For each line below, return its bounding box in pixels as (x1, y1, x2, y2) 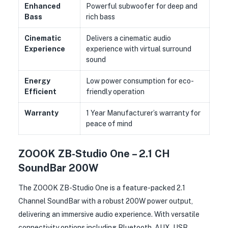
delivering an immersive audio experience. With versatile (18, 210, 199, 218)
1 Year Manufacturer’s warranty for (85, 109, 201, 117)
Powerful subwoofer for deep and (85, 2, 197, 10)
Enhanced (24, 2, 61, 10)
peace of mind (85, 120, 132, 128)
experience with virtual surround (85, 45, 191, 53)
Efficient (24, 88, 56, 96)
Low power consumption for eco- (85, 77, 194, 85)
